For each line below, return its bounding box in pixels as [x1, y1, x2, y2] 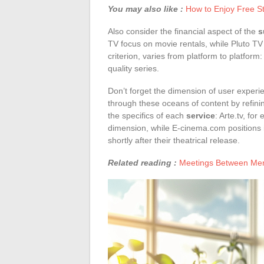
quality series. [108, 63, 159, 73]
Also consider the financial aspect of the [108, 26, 258, 36]
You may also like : [108, 4, 183, 14]
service [186, 110, 215, 120]
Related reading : [108, 157, 177, 167]
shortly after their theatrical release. [108, 135, 240, 145]
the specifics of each [108, 110, 186, 120]
